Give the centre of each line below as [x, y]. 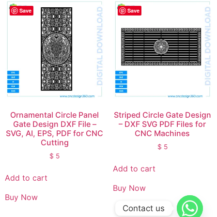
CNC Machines [163, 133]
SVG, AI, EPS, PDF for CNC [55, 133]
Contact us [144, 208]
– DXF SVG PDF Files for [163, 124]
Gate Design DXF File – [54, 124]
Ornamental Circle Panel [55, 115]
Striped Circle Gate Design [162, 115]
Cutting [54, 142]
